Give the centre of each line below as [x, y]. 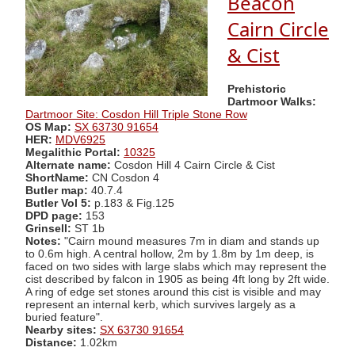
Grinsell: [50, 228]
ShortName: [57, 177]
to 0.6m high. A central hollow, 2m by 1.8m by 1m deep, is [170, 254]
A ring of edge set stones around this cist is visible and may [173, 292]
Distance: [51, 342]
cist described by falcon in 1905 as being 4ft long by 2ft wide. [177, 279]
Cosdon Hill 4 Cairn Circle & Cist [195, 165]
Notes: [43, 241]
